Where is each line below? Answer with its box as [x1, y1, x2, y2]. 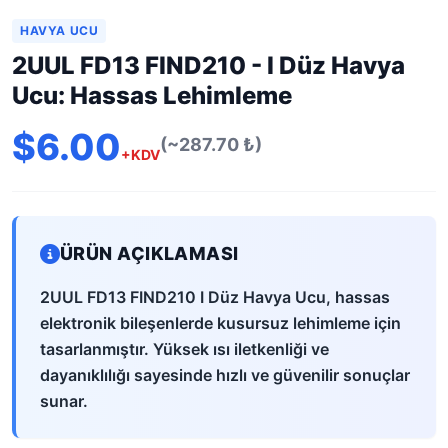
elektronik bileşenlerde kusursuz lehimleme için [40, 313, 401, 333]
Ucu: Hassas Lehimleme [12, 81, 292, 110]
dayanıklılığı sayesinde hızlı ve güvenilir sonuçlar [40, 365, 410, 385]
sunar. [40, 391, 88, 411]
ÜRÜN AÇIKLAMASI [60, 243, 239, 264]
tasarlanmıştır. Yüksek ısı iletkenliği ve [40, 339, 329, 359]
